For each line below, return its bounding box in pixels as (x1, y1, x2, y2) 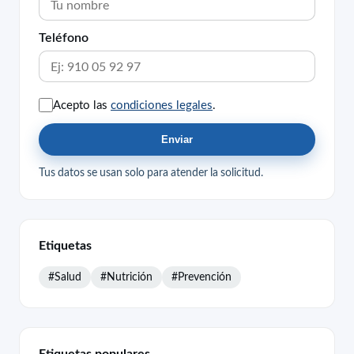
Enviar (161, 134, 193, 146)
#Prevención (171, 270, 232, 282)
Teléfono (39, 31, 88, 44)
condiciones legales (111, 98, 213, 111)
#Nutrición (100, 270, 153, 282)
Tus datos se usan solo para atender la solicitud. (39, 167, 263, 179)
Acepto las (53, 98, 111, 111)
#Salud (48, 270, 81, 282)
